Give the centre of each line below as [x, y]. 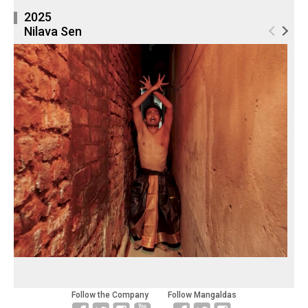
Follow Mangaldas [202, 295]
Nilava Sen [53, 32]
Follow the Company [110, 295]
